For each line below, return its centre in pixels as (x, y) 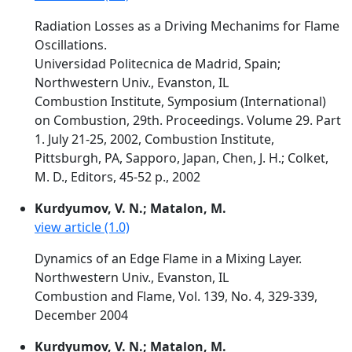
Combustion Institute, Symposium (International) (180, 101)
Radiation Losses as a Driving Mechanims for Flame (187, 26)
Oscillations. (71, 45)
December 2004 (81, 315)
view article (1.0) (82, 227)
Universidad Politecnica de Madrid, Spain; (158, 64)
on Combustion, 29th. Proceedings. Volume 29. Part (188, 120)
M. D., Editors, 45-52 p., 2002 (117, 177)
